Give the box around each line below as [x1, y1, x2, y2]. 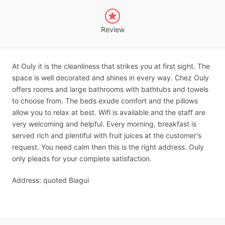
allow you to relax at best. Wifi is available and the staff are [12, 108, 205, 117]
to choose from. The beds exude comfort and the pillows [12, 96, 198, 105]
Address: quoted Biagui [12, 176, 89, 184]
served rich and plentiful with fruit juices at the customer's [12, 131, 201, 140]
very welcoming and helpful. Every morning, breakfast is [12, 120, 196, 128]
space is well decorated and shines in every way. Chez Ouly [12, 73, 209, 82]
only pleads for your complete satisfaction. [12, 154, 152, 163]
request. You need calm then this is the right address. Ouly [12, 143, 204, 151]
